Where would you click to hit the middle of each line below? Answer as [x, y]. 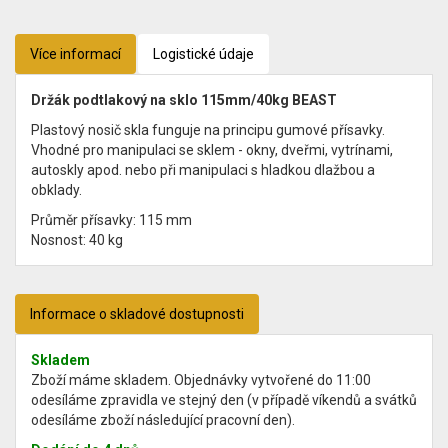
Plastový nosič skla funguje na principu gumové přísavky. [208, 130]
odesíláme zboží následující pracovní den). [163, 420]
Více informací [75, 54]
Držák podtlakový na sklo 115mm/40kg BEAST [184, 100]
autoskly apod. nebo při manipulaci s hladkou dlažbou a [203, 170]
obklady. [56, 190]
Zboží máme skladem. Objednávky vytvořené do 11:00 [201, 380]
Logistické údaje [203, 54]
